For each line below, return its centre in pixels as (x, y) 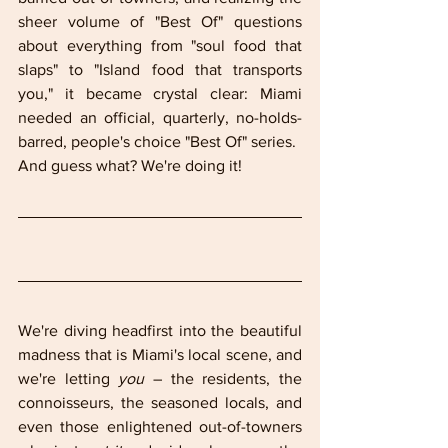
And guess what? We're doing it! (130, 165)
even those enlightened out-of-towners (160, 426)
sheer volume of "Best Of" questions (160, 21)
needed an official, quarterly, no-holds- (160, 117)
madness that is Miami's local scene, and (160, 354)
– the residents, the (223, 378)
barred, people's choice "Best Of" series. (157, 141)
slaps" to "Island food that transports (160, 69)
